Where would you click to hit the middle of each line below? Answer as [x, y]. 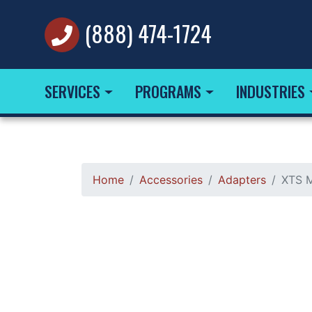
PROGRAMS [168, 91]
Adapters [242, 180]
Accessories [171, 180]
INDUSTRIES [270, 91]
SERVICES [72, 91]
